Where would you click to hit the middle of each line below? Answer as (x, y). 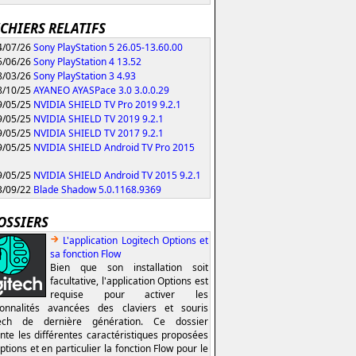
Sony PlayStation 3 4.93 (85, 75)
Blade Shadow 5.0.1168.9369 (97, 189)
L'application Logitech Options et (135, 240)
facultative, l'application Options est (129, 281)
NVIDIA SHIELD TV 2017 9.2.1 (99, 133)
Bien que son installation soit (129, 267)
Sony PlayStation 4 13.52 (87, 61)
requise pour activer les (129, 294)
